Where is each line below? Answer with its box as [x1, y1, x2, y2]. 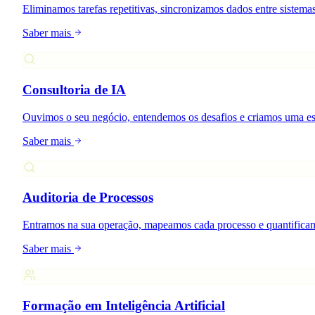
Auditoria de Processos [22, 190, 153, 205]
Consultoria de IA [22, 82, 126, 97]
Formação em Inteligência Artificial [22, 297, 225, 313]
